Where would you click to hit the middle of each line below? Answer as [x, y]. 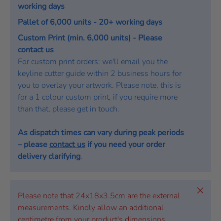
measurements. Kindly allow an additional [91, 207]
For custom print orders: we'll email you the [93, 61]
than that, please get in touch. [69, 109]
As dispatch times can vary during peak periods [101, 132]
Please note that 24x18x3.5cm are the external [99, 196]
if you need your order [125, 144]
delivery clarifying [49, 156]
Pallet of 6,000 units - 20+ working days [90, 22]
